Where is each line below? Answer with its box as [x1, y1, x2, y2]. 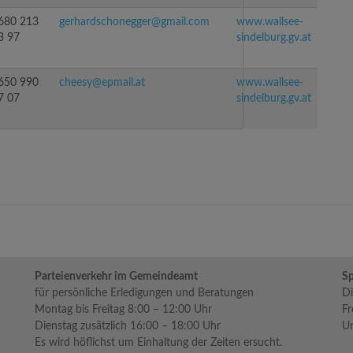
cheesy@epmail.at [59, 77, 145, 88]
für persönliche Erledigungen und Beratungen [35, 288, 254, 299]
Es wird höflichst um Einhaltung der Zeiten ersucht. [35, 337, 282, 348]
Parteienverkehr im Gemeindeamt [35, 271, 198, 282]
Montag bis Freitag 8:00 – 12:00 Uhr [35, 304, 212, 315]
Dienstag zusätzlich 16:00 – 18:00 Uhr [35, 321, 221, 332]
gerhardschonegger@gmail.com [59, 17, 210, 28]
